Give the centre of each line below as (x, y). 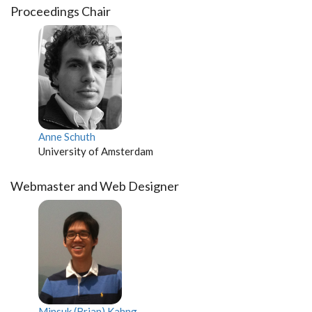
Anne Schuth (67, 136)
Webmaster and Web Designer (95, 186)
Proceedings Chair (61, 11)
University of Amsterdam (96, 151)
